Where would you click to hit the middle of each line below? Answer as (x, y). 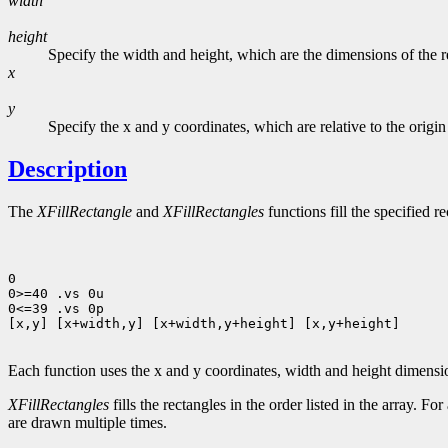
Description (67, 169)
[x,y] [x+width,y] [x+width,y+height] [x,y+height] (204, 324)
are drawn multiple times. (87, 423)
